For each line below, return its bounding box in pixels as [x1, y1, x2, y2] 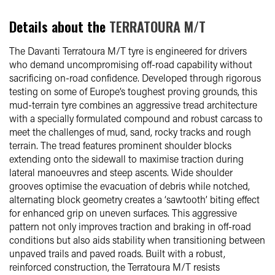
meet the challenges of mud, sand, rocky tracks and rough [9, 125, 251, 138]
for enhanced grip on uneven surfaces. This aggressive [9, 206, 237, 219]
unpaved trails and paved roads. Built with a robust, [9, 246, 225, 260]
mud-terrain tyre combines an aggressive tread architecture [9, 98, 257, 111]
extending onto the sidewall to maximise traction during [9, 152, 244, 165]
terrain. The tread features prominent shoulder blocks [9, 138, 231, 152]
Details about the [9, 15, 109, 36]
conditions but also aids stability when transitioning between [9, 233, 265, 246]
